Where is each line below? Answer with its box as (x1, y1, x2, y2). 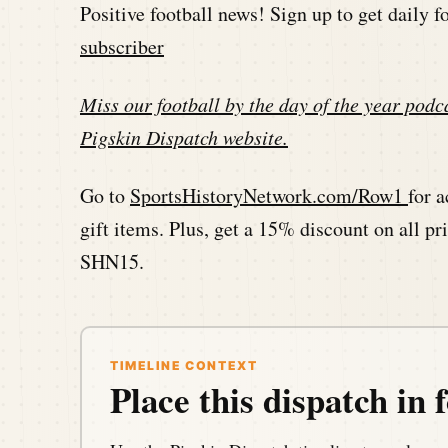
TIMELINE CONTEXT (110, 358, 258, 373)
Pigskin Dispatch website (80, 124, 283, 150)
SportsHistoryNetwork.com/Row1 (130, 182, 408, 209)
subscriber (80, 33, 164, 60)
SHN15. (80, 248, 144, 275)
